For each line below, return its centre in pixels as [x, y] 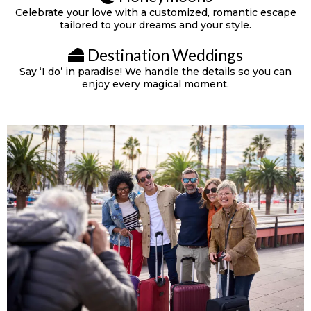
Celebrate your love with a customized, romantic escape [155, 12]
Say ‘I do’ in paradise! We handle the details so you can [155, 72]
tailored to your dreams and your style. [155, 25]
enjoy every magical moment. [155, 84]
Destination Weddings [165, 55]
